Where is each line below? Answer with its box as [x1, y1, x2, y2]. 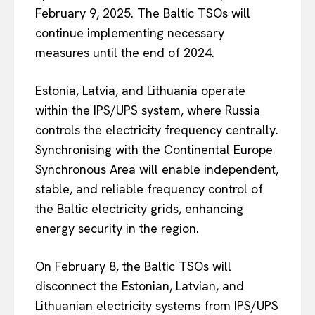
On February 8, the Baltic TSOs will [35, 257, 231, 274]
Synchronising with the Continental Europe [35, 141, 273, 157]
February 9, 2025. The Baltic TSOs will [35, 4, 250, 21]
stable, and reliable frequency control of [35, 180, 263, 197]
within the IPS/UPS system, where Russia [35, 101, 260, 118]
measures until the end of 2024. [35, 44, 214, 60]
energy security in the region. [35, 219, 199, 236]
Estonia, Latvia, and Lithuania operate [35, 82, 245, 98]
